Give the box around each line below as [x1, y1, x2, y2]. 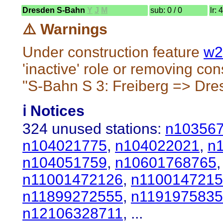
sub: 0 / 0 [150, 5, 182, 14]
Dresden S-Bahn [22, 5, 87, 14]
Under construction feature [22, 43, 204, 60]
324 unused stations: [22, 120, 165, 137]
